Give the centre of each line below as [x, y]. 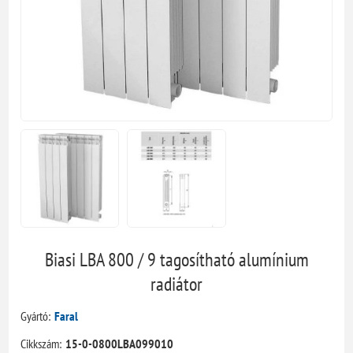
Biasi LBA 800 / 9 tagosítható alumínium [176, 259]
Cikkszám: [41, 343]
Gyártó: [36, 316]
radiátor [176, 284]
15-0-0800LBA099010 [120, 343]
